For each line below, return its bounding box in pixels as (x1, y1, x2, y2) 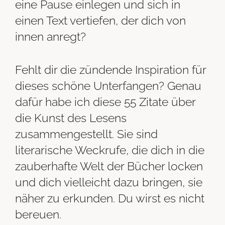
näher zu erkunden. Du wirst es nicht (15, 191, 204, 205)
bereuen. (15, 207, 61, 221)
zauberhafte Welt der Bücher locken (15, 159, 203, 173)
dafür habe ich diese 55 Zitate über (15, 95, 195, 109)
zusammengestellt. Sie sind (15, 127, 158, 141)
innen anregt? (15, 29, 86, 43)
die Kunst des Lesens (15, 111, 127, 125)
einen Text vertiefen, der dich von (15, 13, 186, 27)
